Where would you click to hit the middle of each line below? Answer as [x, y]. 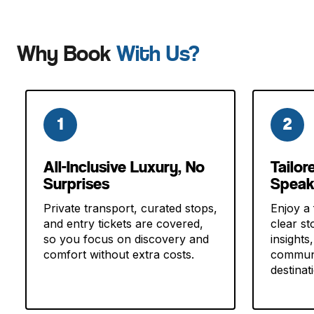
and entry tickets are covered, [123, 223]
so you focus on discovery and [126, 239]
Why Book [67, 54]
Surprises [76, 183]
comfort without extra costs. [118, 254]
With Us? [158, 54]
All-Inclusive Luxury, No [124, 166]
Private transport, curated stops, [130, 208]
